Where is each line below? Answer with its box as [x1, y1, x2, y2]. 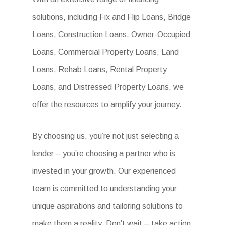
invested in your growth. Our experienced [32, 167, 176, 176]
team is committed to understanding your [32, 184, 177, 193]
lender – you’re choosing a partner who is [32, 149, 176, 158]
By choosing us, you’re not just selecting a [32, 132, 179, 141]
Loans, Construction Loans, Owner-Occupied [32, 30, 191, 39]
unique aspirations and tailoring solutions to [32, 202, 183, 211]
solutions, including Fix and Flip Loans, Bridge [32, 13, 191, 22]
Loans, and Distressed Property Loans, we [32, 83, 184, 92]
